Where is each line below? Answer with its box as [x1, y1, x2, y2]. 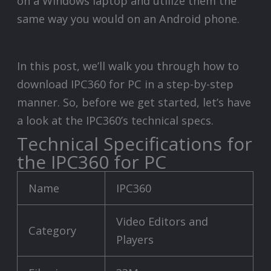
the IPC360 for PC [17, 149, 167, 175]
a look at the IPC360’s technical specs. [17, 113, 214, 128]
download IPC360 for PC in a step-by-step [17, 77, 234, 92]
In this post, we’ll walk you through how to [17, 59, 240, 74]
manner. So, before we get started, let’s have [17, 95, 252, 110]
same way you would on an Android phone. [17, 11, 240, 26]
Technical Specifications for [17, 131, 253, 157]
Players [116, 232, 154, 247]
